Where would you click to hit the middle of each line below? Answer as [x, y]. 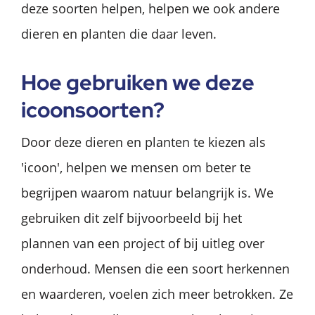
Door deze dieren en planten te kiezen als [143, 142]
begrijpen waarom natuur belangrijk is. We [147, 192]
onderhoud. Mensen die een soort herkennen [155, 268]
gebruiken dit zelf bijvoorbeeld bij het [131, 218]
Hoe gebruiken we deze [138, 82]
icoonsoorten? [93, 109]
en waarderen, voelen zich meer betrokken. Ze [157, 294]
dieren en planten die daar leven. [119, 33]
